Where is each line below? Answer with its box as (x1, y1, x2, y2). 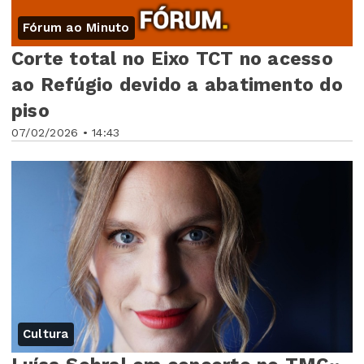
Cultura (23, 327, 69, 342)
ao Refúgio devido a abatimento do (11, 74, 343, 97)
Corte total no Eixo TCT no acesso (11, 48, 333, 71)
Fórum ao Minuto (23, 20, 130, 36)
